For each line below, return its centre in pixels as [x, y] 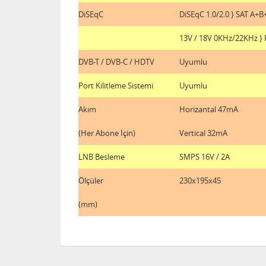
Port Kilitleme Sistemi [116, 85]
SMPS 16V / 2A [205, 156]
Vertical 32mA [203, 133]
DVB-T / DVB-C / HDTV [116, 61]
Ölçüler [91, 180]
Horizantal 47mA [209, 109]
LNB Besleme [102, 156]
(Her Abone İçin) [107, 133]
